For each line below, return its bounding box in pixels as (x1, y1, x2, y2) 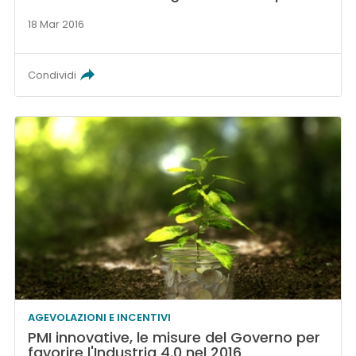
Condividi (28, 67, 77, 83)
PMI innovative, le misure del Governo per (28, 327, 321, 348)
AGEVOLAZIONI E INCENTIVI (28, 310, 172, 326)
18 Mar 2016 (28, 16, 85, 32)
